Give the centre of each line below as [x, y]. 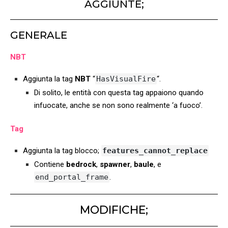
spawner [115, 165]
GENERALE [39, 35]
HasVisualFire [126, 79]
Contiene [50, 165]
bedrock [81, 165]
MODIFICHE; [114, 210]
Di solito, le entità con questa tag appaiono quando [119, 93]
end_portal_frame [72, 177]
